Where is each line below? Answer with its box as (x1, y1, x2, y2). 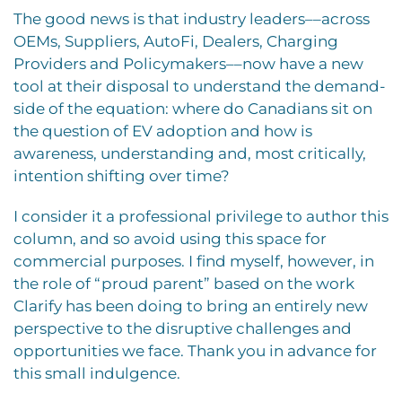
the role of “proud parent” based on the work (13, 275, 354, 293)
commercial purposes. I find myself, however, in (13, 252, 374, 270)
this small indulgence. (13, 364, 180, 382)
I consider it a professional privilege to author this (13, 207, 389, 225)
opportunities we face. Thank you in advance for (13, 342, 377, 360)
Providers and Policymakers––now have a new (13, 55, 363, 73)
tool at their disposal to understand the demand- (13, 77, 386, 95)
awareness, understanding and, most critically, (13, 144, 366, 162)
